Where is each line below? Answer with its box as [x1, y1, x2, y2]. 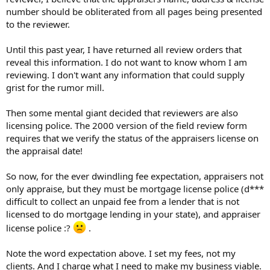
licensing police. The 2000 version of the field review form [6, 119, 247, 131]
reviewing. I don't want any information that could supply [6, 69, 245, 81]
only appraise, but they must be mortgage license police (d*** [6, 183, 264, 195]
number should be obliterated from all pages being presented [6, 5, 262, 17]
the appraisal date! [6, 145, 83, 157]
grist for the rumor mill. [6, 81, 104, 93]
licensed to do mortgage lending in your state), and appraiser [6, 208, 260, 220]
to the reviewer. [6, 18, 70, 30]
